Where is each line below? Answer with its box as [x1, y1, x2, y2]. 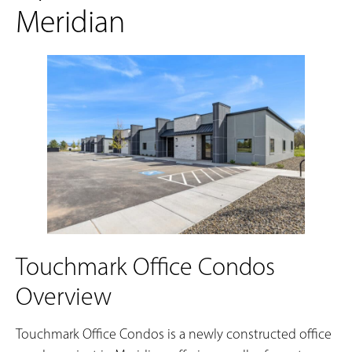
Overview [16, 280, 112, 311]
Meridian [16, 3, 125, 40]
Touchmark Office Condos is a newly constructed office [16, 324, 332, 343]
